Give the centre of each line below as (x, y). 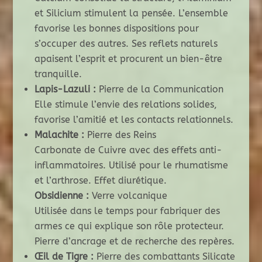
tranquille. (58, 74)
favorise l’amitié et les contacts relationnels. (134, 120)
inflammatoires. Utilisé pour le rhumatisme (131, 166)
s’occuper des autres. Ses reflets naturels (126, 44)
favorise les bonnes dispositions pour (116, 29)
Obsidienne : (61, 196)
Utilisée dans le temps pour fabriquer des (127, 211)
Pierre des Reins (120, 135)
